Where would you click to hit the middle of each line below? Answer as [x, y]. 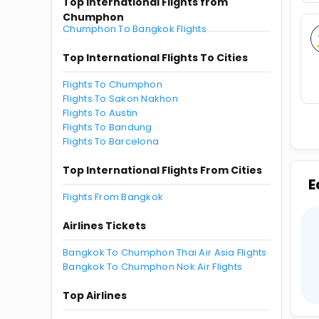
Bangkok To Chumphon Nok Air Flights [153, 267]
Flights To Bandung [108, 127]
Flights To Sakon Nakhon [120, 99]
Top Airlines [95, 296]
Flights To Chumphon [113, 84]
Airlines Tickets [104, 226]
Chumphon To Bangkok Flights [135, 29]
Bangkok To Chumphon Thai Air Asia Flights [165, 252]
